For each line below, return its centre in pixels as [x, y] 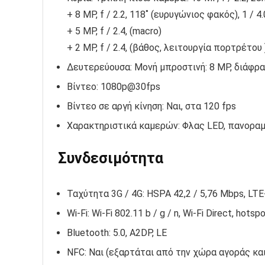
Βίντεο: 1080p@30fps [114, 87]
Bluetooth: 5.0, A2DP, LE [117, 233]
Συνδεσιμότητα [111, 159]
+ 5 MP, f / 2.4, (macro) [114, 31]
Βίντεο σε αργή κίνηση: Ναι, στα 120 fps [151, 106]
